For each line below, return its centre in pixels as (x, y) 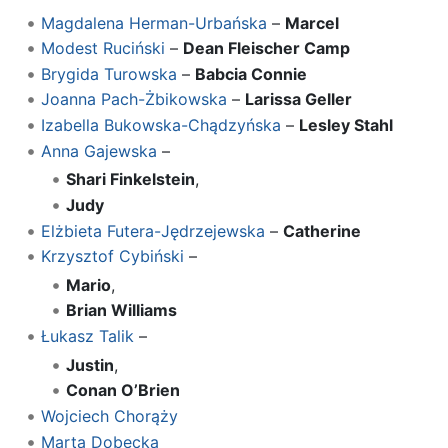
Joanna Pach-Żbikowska (133, 99)
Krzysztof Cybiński (112, 256)
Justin (90, 364)
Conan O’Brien (123, 390)
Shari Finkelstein (131, 179)
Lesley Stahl (345, 124)
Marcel (311, 22)
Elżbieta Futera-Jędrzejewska (152, 230)
